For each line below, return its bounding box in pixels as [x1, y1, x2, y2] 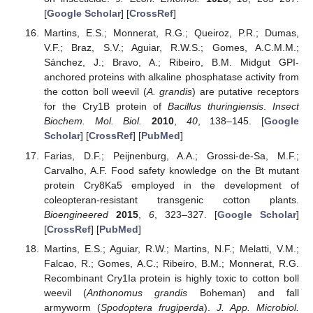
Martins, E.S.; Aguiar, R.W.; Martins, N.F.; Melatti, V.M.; [43, 242, 299, 254]
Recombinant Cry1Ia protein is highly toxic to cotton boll [43, 272, 299, 284]
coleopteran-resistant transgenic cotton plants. [43, 194, 299, 205]
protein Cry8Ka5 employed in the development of [43, 179, 299, 191]
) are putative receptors [192, 86, 300, 98]
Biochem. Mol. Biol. [43, 115, 143, 127]
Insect [272, 101, 299, 112]
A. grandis [146, 86, 193, 98]
